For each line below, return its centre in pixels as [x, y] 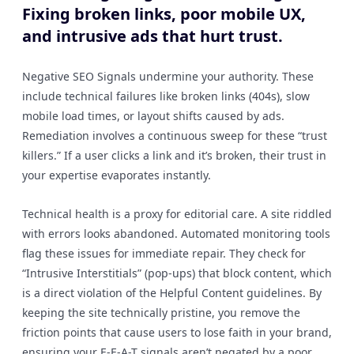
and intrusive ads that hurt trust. [153, 36]
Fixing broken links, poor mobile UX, [164, 14]
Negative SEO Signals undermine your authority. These [168, 76]
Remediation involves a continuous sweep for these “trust [175, 136]
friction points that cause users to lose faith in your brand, [177, 332]
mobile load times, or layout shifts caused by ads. [153, 116]
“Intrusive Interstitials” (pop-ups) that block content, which [177, 273]
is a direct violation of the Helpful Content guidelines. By [172, 293]
